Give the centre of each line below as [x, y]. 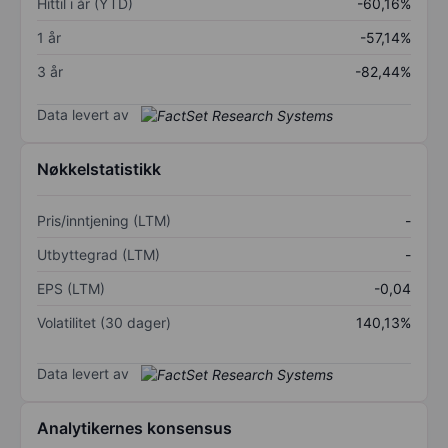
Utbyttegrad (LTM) [98, 255]
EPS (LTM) [71, 289]
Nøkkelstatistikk [99, 169]
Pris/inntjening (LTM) [104, 221]
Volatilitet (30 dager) [104, 323]
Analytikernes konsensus [134, 428]
